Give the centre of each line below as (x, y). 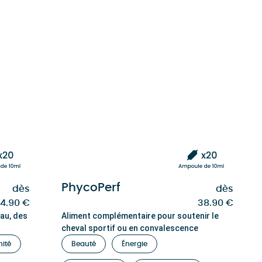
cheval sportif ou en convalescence (130, 228)
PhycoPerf (91, 188)
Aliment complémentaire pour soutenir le (140, 216)
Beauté (84, 244)
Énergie (135, 244)
